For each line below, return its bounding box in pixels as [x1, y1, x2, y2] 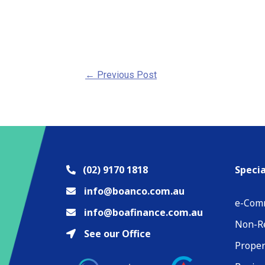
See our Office [84, 227, 151, 241]
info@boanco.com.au [84, 185, 185, 198]
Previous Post [95, 69, 157, 80]
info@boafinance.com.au [84, 206, 203, 219]
